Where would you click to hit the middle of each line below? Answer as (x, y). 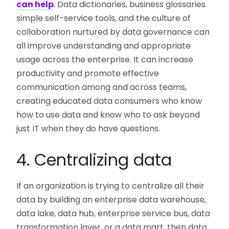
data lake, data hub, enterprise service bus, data (113, 214)
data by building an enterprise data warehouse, (111, 200)
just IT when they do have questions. (88, 129)
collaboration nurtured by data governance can (113, 32)
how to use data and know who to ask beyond (108, 115)
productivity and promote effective (88, 74)
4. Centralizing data (94, 160)
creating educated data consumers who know (109, 101)
